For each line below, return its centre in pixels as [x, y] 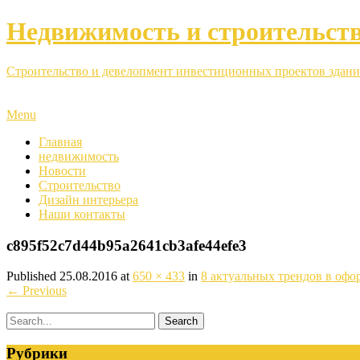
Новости [62, 170]
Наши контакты [82, 214]
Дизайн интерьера [88, 199]
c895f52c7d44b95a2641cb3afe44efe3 [127, 245]
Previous [43, 291]
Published [33, 276]
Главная [60, 141]
